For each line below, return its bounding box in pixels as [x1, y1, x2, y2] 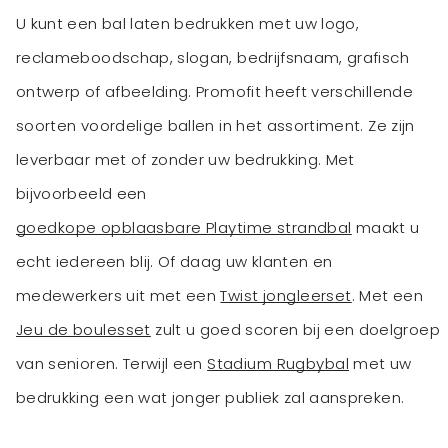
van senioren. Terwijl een [16, 353, 208, 375]
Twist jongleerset [220, 285, 352, 307]
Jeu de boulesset [16, 319, 151, 341]
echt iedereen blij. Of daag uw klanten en [16, 251, 333, 273]
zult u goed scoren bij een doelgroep [150, 319, 440, 341]
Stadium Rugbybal [207, 353, 350, 375]
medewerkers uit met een [16, 285, 221, 307]
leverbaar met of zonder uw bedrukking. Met [16, 149, 355, 171]
